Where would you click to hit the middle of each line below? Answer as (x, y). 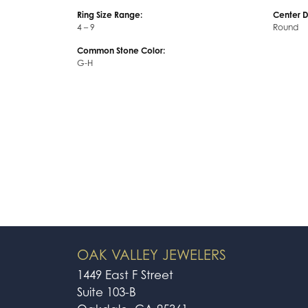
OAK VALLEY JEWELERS (152, 255)
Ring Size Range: (110, 14)
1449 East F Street (125, 275)
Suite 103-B (107, 292)
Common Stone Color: (121, 50)
